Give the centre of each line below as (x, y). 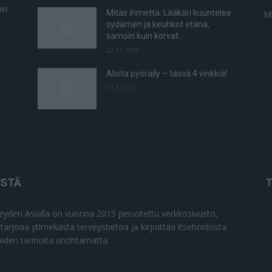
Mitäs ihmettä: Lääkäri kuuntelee (169, 13)
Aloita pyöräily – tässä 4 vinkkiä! (167, 74)
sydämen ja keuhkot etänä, (158, 25)
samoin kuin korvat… (145, 36)
